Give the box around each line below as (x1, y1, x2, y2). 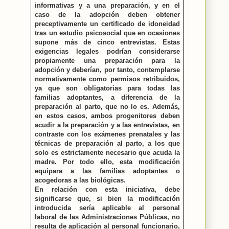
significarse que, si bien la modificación (35, 194, 180, 202)
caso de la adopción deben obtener (35, 10, 180, 18)
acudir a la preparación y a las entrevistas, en (35, 121, 180, 129)
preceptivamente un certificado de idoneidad (35, 19, 180, 28)
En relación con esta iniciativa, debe (35, 185, 180, 193)
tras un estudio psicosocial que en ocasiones (35, 29, 180, 37)
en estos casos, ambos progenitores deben (35, 111, 180, 120)
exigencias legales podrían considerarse (35, 47, 180, 55)
